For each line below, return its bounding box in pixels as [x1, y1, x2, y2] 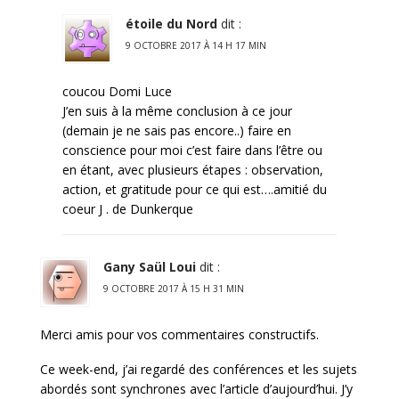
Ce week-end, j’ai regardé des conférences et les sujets [40, 360, 357, 378]
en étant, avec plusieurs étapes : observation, [62, 160, 323, 178]
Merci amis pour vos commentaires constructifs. [40, 325, 319, 343]
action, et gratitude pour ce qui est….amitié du [62, 180, 327, 198]
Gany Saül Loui [103, 257, 196, 275]
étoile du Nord [126, 14, 217, 32]
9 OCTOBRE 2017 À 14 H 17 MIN [126, 38, 266, 52]
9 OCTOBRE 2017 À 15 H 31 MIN [103, 281, 244, 295]
